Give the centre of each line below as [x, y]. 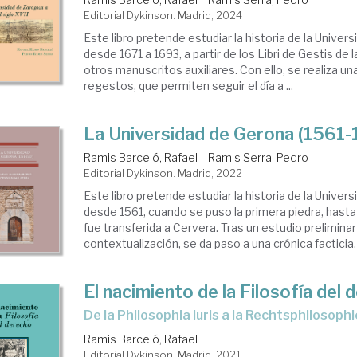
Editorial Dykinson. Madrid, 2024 [163, 15]
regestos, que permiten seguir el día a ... [189, 86]
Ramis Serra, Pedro [259, 157]
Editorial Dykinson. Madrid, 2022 [163, 173]
